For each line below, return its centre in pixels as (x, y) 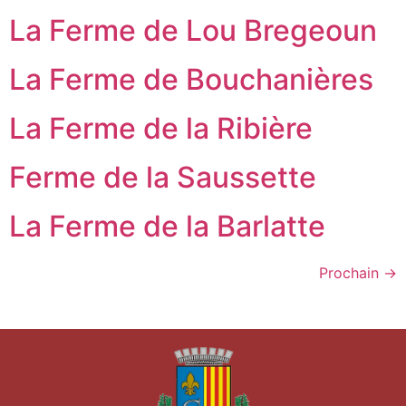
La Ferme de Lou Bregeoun (193, 30)
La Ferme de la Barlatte (167, 226)
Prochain (351, 273)
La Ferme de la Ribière (161, 128)
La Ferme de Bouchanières (191, 79)
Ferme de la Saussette (163, 177)
